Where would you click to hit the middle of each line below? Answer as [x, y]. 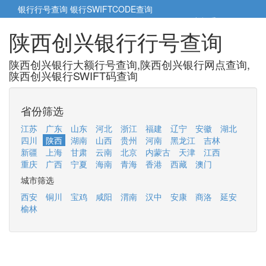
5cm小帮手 [197, 21]
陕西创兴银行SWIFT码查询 [73, 75]
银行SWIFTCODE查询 [111, 9]
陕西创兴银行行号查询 [116, 41]
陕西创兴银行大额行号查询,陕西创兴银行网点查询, [129, 64]
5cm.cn [234, 21]
